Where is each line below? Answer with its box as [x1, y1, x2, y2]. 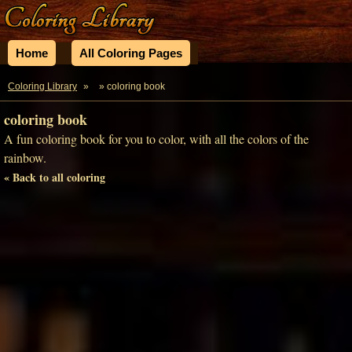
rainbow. [4, 149, 46, 166]
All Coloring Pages [79, 46, 182, 60]
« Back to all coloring [4, 169, 105, 185]
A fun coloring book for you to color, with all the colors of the [4, 130, 309, 147]
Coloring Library [8, 81, 77, 92]
